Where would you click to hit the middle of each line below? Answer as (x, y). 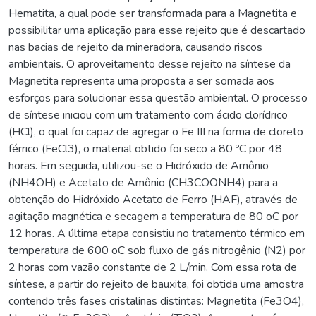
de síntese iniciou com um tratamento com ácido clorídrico (148, 115)
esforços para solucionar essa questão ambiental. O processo (158, 98)
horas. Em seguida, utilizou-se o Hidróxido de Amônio (139, 165)
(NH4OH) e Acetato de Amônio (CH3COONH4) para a (143, 182)
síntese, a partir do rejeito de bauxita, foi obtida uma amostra (156, 284)
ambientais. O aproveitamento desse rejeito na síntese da (150, 64)
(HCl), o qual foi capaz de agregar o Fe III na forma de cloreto (156, 132)
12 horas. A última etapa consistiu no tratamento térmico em (157, 233)
